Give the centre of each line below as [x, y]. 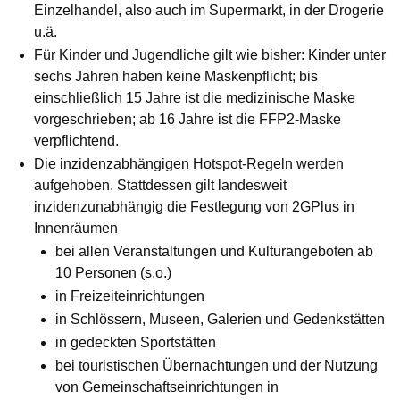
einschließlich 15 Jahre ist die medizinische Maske [195, 98]
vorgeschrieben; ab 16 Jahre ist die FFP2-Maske [187, 120]
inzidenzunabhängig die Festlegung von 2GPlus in [194, 207]
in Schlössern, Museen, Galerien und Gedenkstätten [220, 320]
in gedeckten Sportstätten [136, 343]
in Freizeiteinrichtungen [130, 296]
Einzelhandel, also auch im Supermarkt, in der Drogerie [209, 11]
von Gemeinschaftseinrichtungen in [167, 387]
